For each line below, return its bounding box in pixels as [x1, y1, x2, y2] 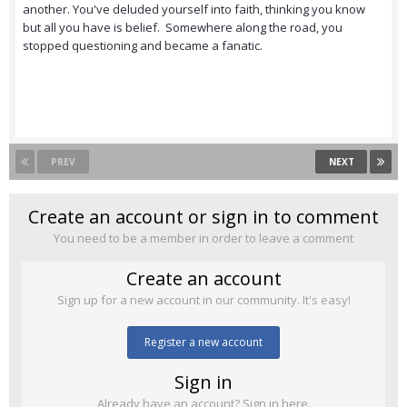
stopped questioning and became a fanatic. [23, 37, 265, 55]
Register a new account [144, 334, 263, 351]
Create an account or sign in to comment [28, 204, 379, 230]
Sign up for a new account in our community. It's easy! [56, 292, 351, 309]
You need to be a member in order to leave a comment [54, 230, 353, 247]
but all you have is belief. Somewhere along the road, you [23, 19, 342, 36]
